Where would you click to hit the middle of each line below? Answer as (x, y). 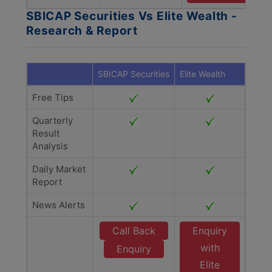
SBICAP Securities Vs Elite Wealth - (132, 16)
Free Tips (53, 97)
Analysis (50, 146)
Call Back (134, 231)
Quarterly (53, 121)
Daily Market (59, 169)
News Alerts (59, 205)
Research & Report (82, 31)
